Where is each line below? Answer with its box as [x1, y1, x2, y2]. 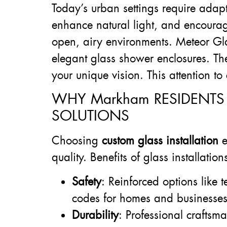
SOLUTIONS [52, 106, 129, 126]
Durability [72, 207, 119, 222]
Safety [72, 174, 101, 189]
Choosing [52, 133, 102, 148]
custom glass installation [102, 133, 218, 148]
